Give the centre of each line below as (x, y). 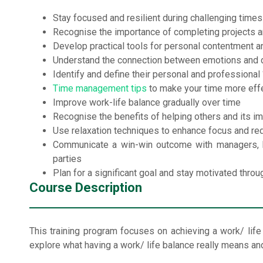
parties (67, 159)
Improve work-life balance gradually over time (147, 102)
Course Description (86, 187)
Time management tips (100, 88)
